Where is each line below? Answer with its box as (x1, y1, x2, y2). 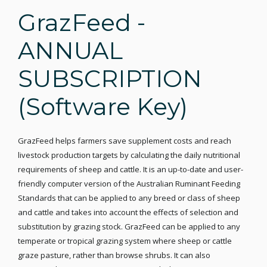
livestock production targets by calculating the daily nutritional (18, 150, 240, 161)
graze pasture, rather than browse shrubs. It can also (18, 250, 210, 261)
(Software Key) (18, 92, 188, 122)
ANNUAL (18, 36, 123, 66)
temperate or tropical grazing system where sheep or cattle (18, 235, 232, 247)
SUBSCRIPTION (18, 64, 202, 94)
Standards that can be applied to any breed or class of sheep (18, 193, 240, 204)
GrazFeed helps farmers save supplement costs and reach (18, 135, 231, 147)
